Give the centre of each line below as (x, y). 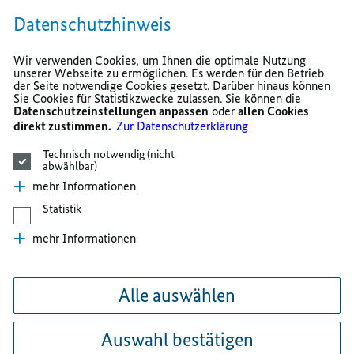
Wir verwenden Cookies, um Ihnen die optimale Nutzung (160, 61)
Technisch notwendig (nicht (109, 154)
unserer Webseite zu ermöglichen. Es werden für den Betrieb (169, 73)
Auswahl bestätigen (177, 340)
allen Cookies (274, 111)
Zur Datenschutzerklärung (183, 126)
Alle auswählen (177, 296)
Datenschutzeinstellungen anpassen (111, 111)
